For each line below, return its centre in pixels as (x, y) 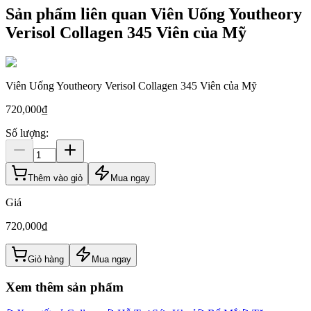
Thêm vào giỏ (55, 178)
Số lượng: (27, 133)
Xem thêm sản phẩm (65, 287)
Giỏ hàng (46, 260)
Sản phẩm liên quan (78, 14)
